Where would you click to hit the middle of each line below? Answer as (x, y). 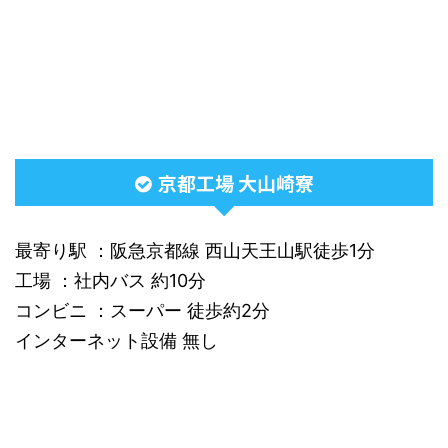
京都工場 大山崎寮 (235, 182)
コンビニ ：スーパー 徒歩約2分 (142, 310)
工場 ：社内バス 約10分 (110, 280)
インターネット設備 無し (116, 340)
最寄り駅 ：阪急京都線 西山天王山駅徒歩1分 (195, 250)
